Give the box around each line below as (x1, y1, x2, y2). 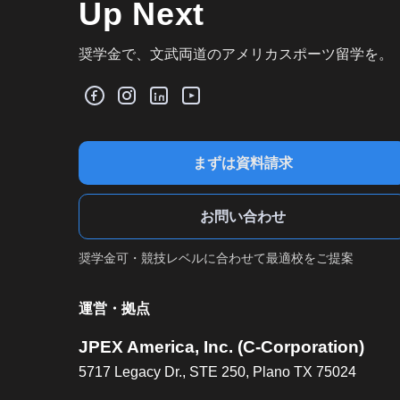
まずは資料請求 (193, 155, 293, 171)
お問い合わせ (200, 209, 286, 225)
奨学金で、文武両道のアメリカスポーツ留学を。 (79, 46, 393, 62)
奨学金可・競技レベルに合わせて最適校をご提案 (79, 251, 354, 266)
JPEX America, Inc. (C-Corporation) (79, 337, 364, 357)
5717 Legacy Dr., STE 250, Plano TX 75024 (79, 364, 356, 380)
